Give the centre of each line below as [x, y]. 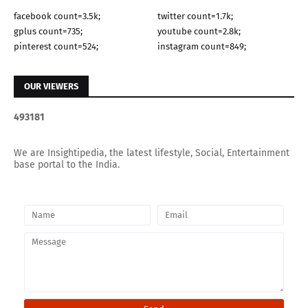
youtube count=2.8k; [199, 31]
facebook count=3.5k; [57, 16]
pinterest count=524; [56, 46]
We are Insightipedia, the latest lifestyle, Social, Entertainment [152, 153]
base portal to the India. [67, 164]
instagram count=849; [202, 46]
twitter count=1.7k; [195, 16]
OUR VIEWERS [51, 86]
